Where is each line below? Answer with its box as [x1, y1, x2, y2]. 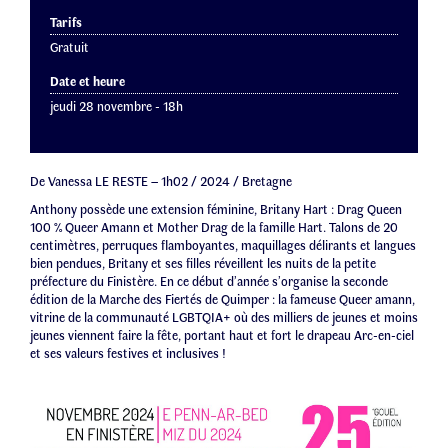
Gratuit [50, 38, 89, 55]
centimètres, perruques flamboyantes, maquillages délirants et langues [30, 236, 416, 253]
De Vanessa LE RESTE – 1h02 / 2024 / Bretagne [30, 172, 292, 189]
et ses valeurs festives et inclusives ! [30, 344, 226, 361]
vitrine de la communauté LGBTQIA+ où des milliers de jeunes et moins [30, 308, 418, 325]
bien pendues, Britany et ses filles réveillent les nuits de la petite [30, 254, 376, 271]
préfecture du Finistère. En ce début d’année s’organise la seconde [30, 272, 388, 289]
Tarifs [50, 13, 82, 30]
